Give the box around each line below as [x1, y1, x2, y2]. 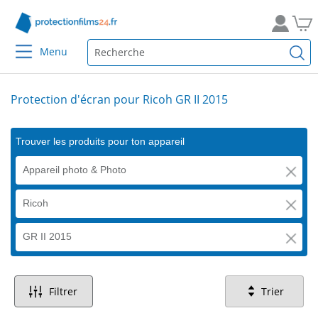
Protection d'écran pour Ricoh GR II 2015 [11, 92, 228, 107]
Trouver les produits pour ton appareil [16, 136, 185, 147]
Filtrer [49, 285, 78, 298]
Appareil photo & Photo [23, 164, 126, 175]
